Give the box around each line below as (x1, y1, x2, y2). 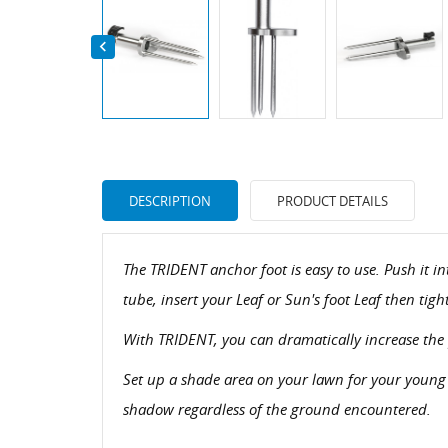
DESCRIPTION (129, 191, 211, 210)
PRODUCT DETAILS (277, 191, 388, 210)
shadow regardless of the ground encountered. (123, 399, 431, 420)
